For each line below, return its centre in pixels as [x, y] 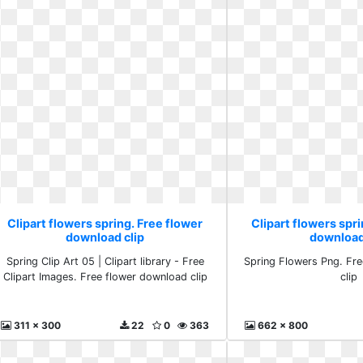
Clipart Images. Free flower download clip [105, 277]
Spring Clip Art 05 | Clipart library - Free [105, 261]
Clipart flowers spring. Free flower [105, 223]
